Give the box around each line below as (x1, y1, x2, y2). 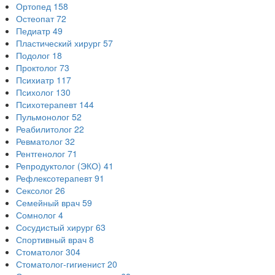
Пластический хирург (16, 37, 101, 50)
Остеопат (16, 12, 54, 25)
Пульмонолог (16, 110, 69, 123)
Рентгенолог (16, 147, 65, 160)
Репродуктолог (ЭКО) (16, 160, 101, 172)
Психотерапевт (16, 98, 77, 111)
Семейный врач (16, 196, 80, 209)
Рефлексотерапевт (16, 172, 92, 185)
